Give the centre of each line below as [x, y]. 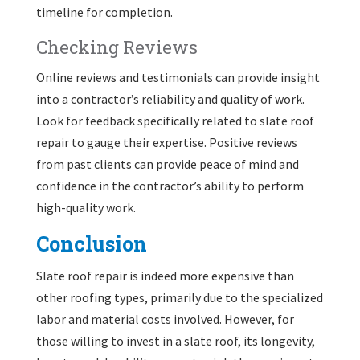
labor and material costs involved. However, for [165, 319]
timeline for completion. [104, 12]
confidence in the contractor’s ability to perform [170, 185]
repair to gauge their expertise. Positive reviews [166, 142]
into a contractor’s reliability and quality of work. [170, 98]
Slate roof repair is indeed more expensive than [165, 275]
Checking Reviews [117, 47]
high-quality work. [86, 207]
